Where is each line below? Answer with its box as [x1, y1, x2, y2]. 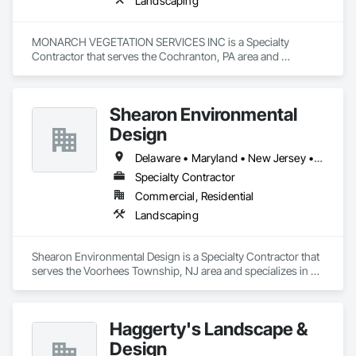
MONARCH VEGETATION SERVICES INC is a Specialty [32, 35, 289, 48]
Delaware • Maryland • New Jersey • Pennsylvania [314, 151, 323, 164]
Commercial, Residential [135, 189, 254, 203]
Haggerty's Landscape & [110, 318, 308, 339]
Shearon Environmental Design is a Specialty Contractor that [32, 250, 319, 263]
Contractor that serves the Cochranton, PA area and [32, 49, 279, 63]
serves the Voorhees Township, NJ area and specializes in [32, 264, 308, 277]
